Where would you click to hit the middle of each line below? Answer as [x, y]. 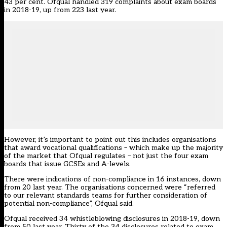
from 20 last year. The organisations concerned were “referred [110, 187]
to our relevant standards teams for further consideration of [106, 196]
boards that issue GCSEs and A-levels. [67, 164]
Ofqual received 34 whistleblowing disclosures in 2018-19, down [112, 219]
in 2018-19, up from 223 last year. [60, 10]
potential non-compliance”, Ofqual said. [69, 204]
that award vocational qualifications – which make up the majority [113, 148]
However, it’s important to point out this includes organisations [110, 140]
